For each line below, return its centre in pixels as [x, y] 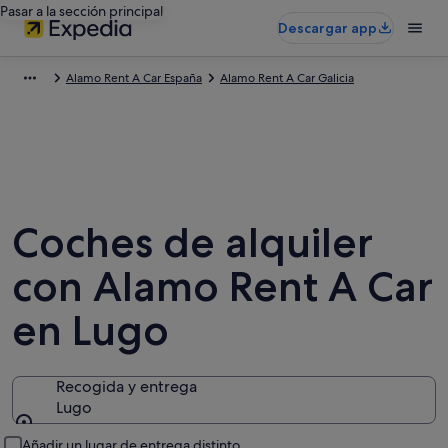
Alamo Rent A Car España [134, 78]
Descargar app [327, 28]
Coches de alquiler [192, 242]
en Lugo [90, 330]
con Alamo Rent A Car [222, 286]
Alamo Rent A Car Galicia [287, 78]
